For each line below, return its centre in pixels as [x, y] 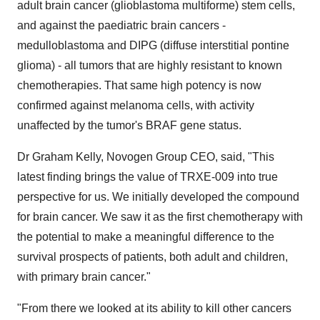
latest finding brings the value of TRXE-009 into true [147, 177]
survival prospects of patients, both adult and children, [152, 257]
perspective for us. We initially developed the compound [158, 197]
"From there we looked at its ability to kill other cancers [154, 308]
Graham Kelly [66, 157]
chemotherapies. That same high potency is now [139, 85]
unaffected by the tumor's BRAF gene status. [129, 125]
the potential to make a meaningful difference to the [146, 237]
